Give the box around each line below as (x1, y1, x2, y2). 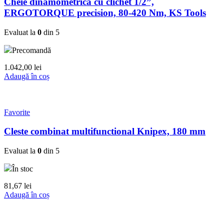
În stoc (12, 164, 33, 173)
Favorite (4, 107, 30, 116)
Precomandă (12, 45, 51, 54)
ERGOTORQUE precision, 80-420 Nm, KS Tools (4, 7, 206, 18)
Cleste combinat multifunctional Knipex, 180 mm (4, 126, 205, 137)
